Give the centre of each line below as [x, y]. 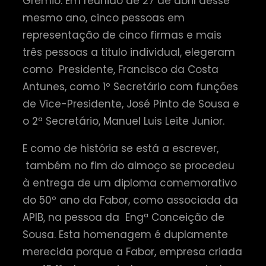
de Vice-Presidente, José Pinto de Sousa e [131, 104]
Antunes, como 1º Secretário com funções [130, 87]
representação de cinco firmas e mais [122, 35]
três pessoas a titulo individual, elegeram [129, 53]
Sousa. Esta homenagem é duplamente [125, 235]
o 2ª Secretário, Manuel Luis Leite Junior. [123, 121]
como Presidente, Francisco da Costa [121, 70]
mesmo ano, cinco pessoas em [104, 18]
